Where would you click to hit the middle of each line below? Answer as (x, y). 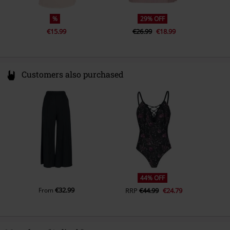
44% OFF (153, 178)
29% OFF (153, 19)
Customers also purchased (73, 74)
